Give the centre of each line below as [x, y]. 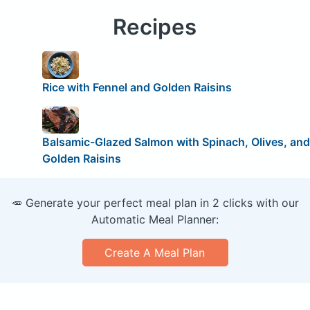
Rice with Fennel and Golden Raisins [137, 87]
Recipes [155, 27]
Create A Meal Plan [155, 253]
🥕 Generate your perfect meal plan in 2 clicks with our [155, 203]
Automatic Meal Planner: [155, 220]
